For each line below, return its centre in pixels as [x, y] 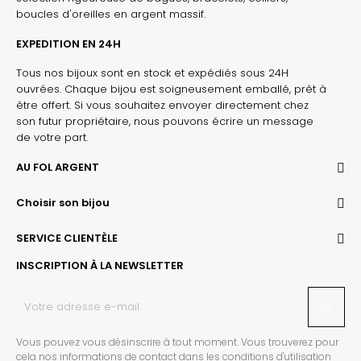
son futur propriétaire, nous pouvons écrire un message [165, 121]
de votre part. [52, 137]
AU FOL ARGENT [58, 167]
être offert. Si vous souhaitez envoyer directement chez [162, 105]
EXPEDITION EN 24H [68, 44]
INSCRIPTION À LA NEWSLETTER [100, 265]
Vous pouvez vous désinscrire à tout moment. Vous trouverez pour [177, 342]
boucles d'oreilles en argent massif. [111, 14]
